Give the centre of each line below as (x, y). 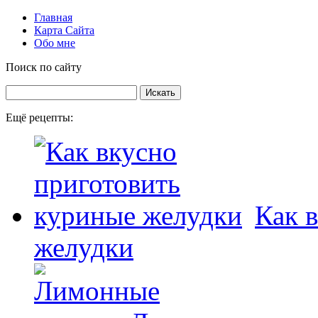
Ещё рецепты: (39, 117)
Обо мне (55, 43)
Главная (53, 17)
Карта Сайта (64, 30)
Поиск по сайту (44, 67)
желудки (84, 247)
